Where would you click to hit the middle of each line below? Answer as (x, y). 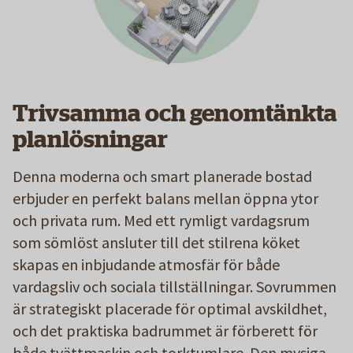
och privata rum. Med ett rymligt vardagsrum (161, 220)
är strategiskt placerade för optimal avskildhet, (170, 308)
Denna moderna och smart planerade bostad (162, 176)
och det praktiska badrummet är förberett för (165, 330)
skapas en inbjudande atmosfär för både (146, 264)
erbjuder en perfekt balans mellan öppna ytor (165, 198)
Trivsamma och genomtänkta (175, 113)
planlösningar (90, 139)
